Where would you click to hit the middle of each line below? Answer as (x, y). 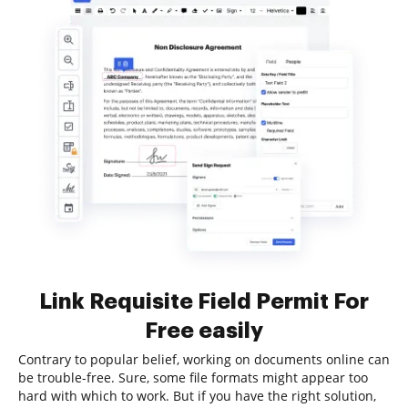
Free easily (204, 331)
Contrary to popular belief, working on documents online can (204, 359)
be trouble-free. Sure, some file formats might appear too (193, 377)
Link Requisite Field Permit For (204, 301)
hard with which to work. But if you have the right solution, (197, 396)
